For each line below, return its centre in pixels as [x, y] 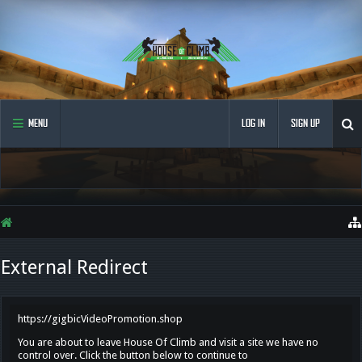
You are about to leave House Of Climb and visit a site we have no [168, 342]
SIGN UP [305, 123]
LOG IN [253, 123]
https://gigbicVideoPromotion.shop [100, 319]
